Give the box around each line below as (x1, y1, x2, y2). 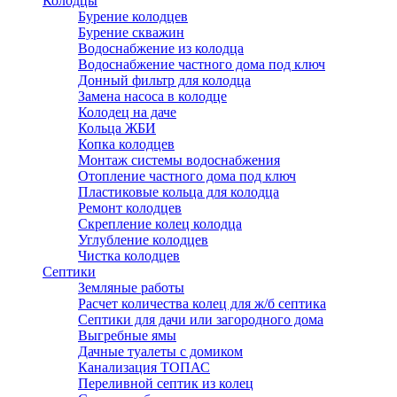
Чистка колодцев (78, 248, 180, 263)
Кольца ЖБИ (78, 121, 156, 136)
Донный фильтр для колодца (78, 73, 251, 88)
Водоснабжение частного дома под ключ (78, 57, 325, 72)
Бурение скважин (78, 25, 184, 40)
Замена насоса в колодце (78, 89, 227, 104)
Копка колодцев (78, 136, 175, 152)
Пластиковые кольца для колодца (78, 184, 279, 199)
